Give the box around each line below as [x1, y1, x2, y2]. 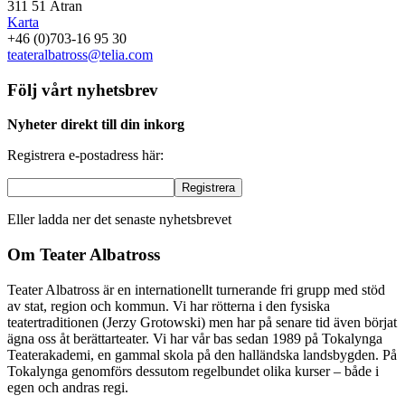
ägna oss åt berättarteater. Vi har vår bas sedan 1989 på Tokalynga [7, 330, 382, 346]
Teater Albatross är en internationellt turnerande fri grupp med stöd [7, 281, 385, 297]
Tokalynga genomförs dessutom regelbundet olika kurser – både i [7, 363, 379, 379]
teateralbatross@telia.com [7, 46, 153, 62]
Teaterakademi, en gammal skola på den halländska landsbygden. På [7, 346, 397, 363]
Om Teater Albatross [7, 245, 160, 265]
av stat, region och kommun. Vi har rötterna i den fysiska [7, 297, 330, 314]
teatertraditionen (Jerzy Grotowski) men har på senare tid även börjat [7, 314, 397, 330]
